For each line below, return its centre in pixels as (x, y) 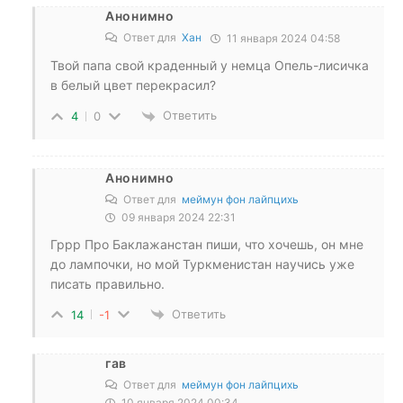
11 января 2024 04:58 (282, 39)
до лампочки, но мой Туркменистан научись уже (202, 264)
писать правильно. (107, 283)
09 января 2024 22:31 (177, 217)
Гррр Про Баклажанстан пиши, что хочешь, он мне (207, 244)
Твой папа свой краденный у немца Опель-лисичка (210, 66)
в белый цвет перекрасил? (133, 85)
